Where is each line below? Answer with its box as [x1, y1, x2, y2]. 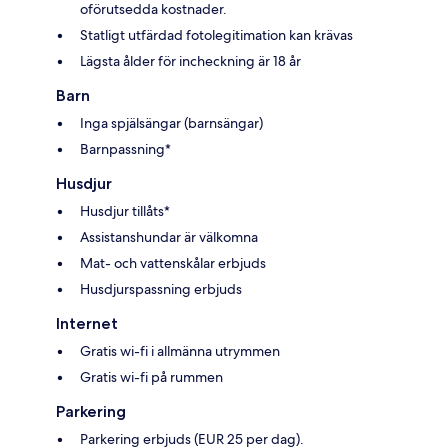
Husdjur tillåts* [80, 201, 170, 220]
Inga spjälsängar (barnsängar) [80, 113, 263, 132]
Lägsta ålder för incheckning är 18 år [80, 51, 301, 70]
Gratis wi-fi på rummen [80, 367, 223, 386]
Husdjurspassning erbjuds [80, 279, 242, 298]
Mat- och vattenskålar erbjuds [80, 253, 266, 272]
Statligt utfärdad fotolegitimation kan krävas [80, 25, 353, 44]
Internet [56, 313, 118, 333]
